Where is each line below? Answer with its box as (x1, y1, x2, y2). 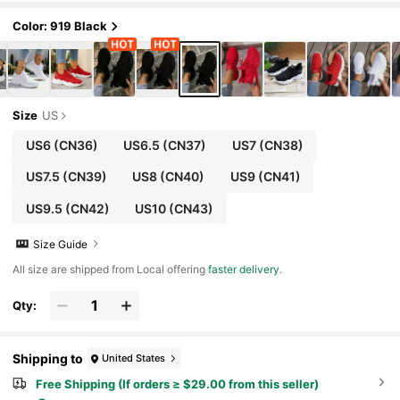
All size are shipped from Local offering (12, 262, 209, 277)
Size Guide (33, 237, 88, 251)
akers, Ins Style (12, 3, 105, 19)
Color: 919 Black (12, 19, 108, 34)
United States (102, 351, 166, 364)
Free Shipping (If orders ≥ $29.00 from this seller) (35, 377, 319, 392)
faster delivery (208, 262, 280, 277)
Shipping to (12, 350, 84, 366)
